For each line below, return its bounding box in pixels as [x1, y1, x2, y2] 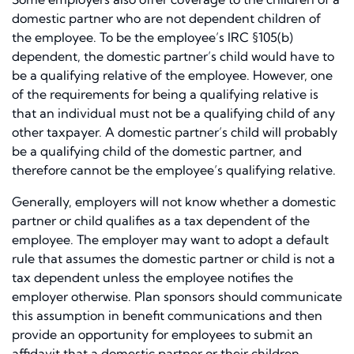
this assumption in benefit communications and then [12, 307, 322, 324]
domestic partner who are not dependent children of [12, 10, 321, 27]
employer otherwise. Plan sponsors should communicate [12, 288, 342, 305]
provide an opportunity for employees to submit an [12, 326, 313, 343]
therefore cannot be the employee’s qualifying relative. [12, 162, 336, 179]
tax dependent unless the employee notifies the [12, 269, 293, 286]
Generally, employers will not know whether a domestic [12, 194, 336, 210]
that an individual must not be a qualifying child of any [12, 105, 335, 122]
